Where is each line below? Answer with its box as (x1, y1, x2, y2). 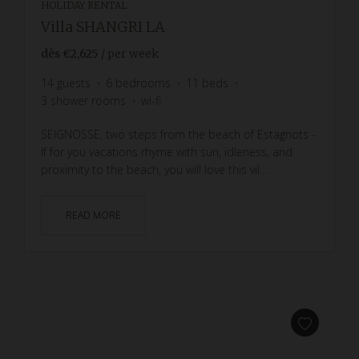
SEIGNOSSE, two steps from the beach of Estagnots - (41, 126, 316, 142)
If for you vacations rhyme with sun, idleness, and (41, 143, 292, 159)
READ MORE (66, 208, 121, 222)
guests (57, 75, 91, 91)
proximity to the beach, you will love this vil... (41, 161, 267, 177)
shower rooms (50, 92, 126, 108)
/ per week (101, 46, 159, 61)
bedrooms (115, 75, 171, 91)
